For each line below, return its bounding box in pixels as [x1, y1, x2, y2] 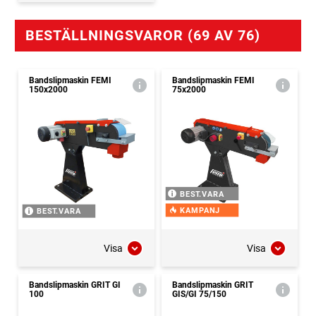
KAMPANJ [179, 206, 221, 215]
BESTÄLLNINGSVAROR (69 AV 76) [25, 27, 260, 44]
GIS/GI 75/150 [172, 289, 226, 300]
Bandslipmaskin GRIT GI [29, 280, 121, 291]
